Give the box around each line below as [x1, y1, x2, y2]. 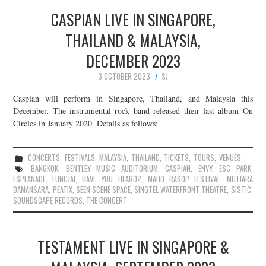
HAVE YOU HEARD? [82, 173, 141, 185]
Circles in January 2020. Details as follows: [13, 118, 159, 129]
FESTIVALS [64, 152, 95, 164]
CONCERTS [28, 152, 61, 164]
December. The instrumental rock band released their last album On [13, 105, 253, 117]
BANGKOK [31, 163, 59, 175]
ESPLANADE [13, 173, 46, 185]
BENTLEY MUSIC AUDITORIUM [65, 163, 158, 175]
